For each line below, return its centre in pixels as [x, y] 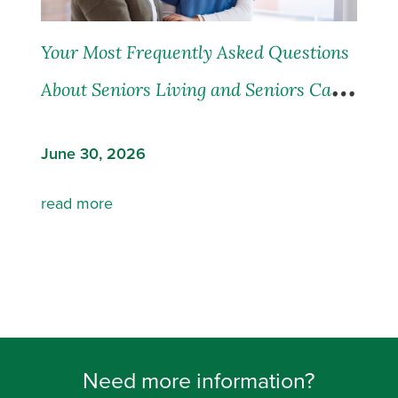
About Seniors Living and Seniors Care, [197, 89]
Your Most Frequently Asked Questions [195, 52]
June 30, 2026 [94, 153]
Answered [81, 126]
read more [77, 203]
